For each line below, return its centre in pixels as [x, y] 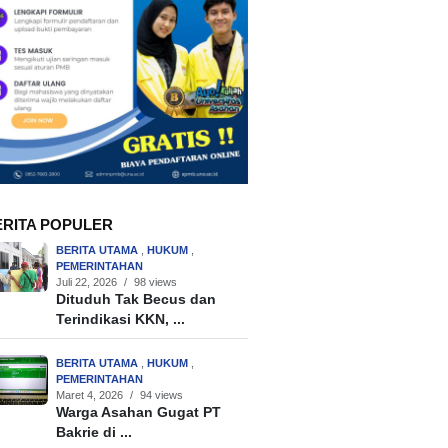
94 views [162, 395]
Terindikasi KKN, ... [121, 320]
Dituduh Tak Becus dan [136, 300]
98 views [156, 282]
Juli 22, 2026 [87, 282]
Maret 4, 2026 [90, 395]
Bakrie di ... [94, 433]
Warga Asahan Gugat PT [139, 413]
